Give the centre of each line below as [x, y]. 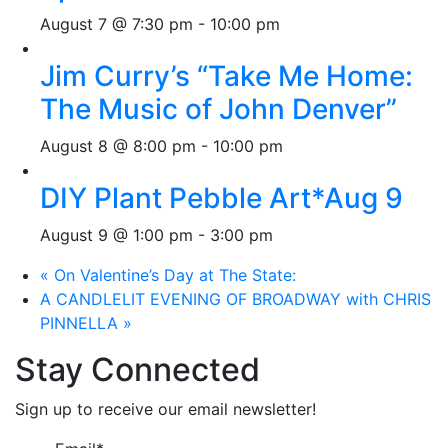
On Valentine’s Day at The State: [172, 275]
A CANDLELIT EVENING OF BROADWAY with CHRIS [235, 299]
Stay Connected [137, 369]
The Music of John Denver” [218, 109]
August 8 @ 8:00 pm [118, 146]
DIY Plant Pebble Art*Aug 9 [221, 198]
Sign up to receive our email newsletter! [165, 409]
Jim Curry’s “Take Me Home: [226, 76]
